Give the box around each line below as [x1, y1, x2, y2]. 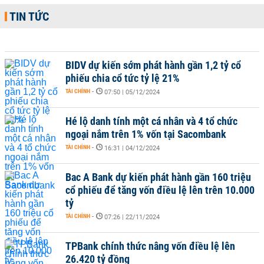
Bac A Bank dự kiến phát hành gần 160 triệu [65, 171, 251, 183]
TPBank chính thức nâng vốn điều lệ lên [65, 240, 235, 252]
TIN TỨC [9, 9, 49, 24]
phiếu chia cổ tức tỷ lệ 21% [65, 72, 180, 84]
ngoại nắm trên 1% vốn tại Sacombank [65, 128, 226, 140]
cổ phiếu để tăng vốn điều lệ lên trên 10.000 [65, 184, 255, 196]
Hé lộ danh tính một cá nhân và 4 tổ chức [65, 115, 237, 127]
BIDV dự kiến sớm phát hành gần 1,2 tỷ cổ [65, 59, 241, 71]
